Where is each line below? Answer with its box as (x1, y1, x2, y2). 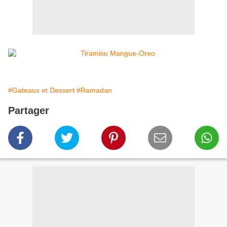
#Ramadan (77, 86, 112, 95)
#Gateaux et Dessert (8, 86, 74, 95)
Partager (8, 105, 49, 117)
